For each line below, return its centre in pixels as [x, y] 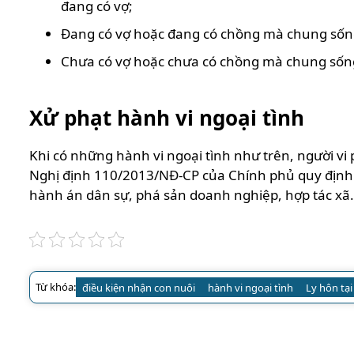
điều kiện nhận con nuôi [139, 288]
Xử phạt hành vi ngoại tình [167, 118]
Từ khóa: [56, 287]
